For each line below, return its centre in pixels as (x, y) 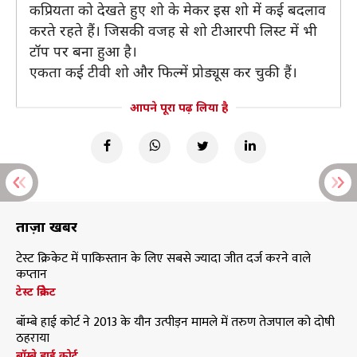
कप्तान (31, 275)
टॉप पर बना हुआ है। (83, 51)
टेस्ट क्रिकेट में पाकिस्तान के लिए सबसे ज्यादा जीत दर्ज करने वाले (163, 259)
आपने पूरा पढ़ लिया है (178, 107)
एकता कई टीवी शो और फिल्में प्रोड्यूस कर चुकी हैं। (163, 72)
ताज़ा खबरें (47, 226)
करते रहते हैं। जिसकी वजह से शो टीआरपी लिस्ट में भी (173, 30)
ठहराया (33, 338)
